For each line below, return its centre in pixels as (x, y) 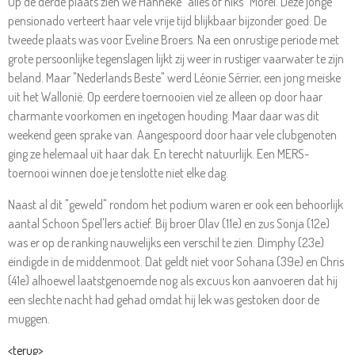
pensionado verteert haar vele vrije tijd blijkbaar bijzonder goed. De (167, 20)
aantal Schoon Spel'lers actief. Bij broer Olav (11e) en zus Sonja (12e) (169, 223)
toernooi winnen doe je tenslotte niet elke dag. (118, 172)
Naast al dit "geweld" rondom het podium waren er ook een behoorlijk (176, 204)
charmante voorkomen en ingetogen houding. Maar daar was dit (164, 115)
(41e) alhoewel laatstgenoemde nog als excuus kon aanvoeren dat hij (173, 280)
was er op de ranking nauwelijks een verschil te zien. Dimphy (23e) (166, 242)
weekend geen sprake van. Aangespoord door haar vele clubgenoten (172, 134)
